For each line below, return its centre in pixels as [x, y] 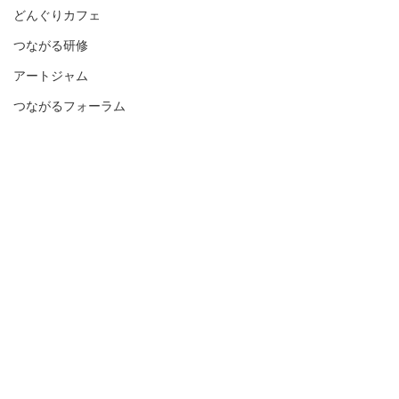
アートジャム [51, 76]
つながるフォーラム [69, 106]
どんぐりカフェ [57, 15]
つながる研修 [51, 45]
